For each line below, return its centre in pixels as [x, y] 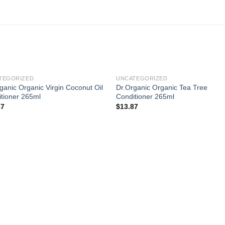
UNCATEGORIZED [142, 78]
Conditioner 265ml [145, 96]
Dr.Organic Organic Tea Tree [162, 87]
